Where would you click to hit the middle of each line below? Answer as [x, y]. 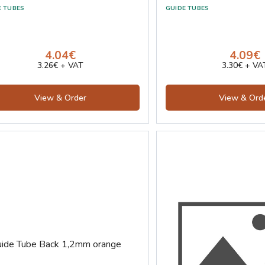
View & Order [60, 98]
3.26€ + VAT [60, 66]
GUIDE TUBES [188, 8]
